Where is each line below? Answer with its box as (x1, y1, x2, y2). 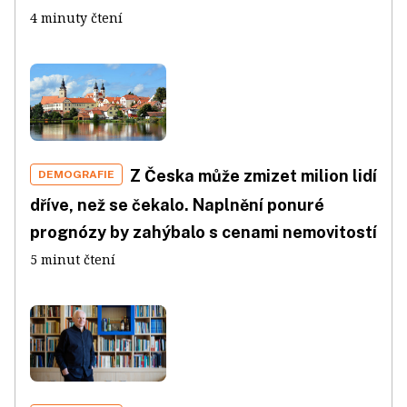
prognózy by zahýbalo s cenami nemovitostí (30, 222, 377, 242)
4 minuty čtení (30, 9, 123, 26)
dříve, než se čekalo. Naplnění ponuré (30, 194, 324, 214)
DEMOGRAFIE (38, 167, 114, 181)
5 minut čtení (30, 250, 115, 268)
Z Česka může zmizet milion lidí (130, 165, 377, 185)
